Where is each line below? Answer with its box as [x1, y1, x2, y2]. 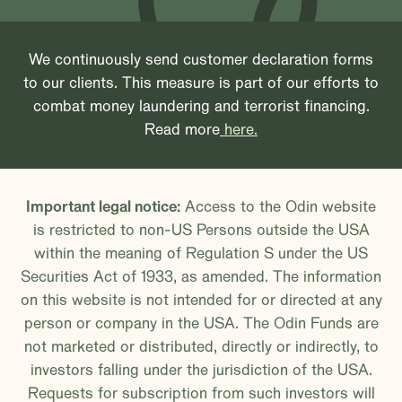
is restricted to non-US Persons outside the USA [32, 220, 370, 240]
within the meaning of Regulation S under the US [34, 243, 368, 264]
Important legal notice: [26, 197, 180, 217]
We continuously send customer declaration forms [29, 49, 373, 70]
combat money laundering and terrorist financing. [32, 96, 370, 117]
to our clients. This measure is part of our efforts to [23, 73, 379, 93]
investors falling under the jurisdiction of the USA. [30, 360, 372, 380]
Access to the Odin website [180, 197, 376, 217]
